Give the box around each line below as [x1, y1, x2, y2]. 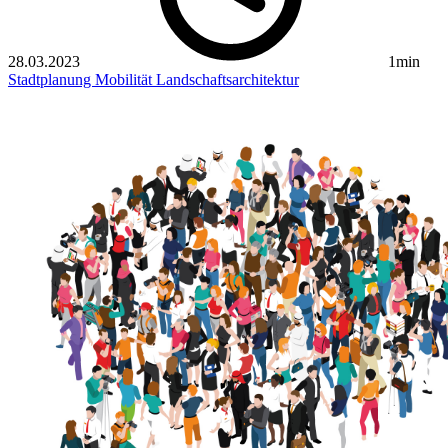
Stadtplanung [8, 71, 95, 89]
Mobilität [95, 71, 156, 89]
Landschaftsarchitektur [156, 71, 299, 89]
